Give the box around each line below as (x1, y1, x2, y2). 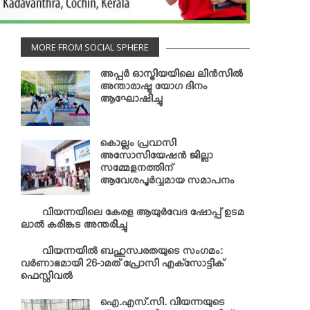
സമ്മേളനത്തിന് (100, 163, 173, 178)
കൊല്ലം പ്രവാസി (100, 138, 176, 153)
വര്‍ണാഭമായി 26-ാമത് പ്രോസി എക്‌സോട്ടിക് (21, 258, 224, 273)
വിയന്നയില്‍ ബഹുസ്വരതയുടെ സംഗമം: (42, 246, 223, 261)
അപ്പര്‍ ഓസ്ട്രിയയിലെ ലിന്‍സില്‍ (100, 69, 243, 84)
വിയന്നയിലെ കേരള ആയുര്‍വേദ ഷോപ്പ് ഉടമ (42, 207, 244, 222)
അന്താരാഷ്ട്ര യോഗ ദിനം (100, 81, 208, 96)
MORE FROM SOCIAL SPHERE (31, 40, 149, 53)
